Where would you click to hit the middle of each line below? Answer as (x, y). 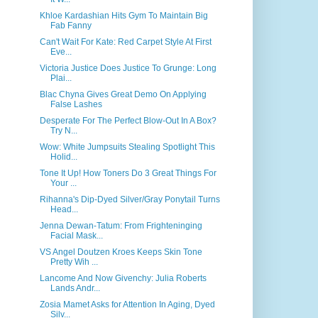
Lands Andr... (75, 288)
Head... (64, 209)
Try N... (64, 131)
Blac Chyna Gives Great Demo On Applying (123, 94)
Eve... (61, 52)
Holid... (64, 157)
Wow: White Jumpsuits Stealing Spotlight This (127, 147)
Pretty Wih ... (74, 262)
